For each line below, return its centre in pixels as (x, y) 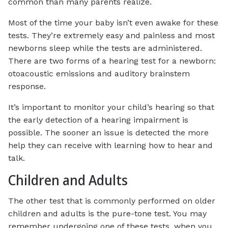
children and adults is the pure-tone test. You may (107, 213)
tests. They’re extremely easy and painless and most (111, 36)
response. (27, 87)
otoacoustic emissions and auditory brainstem (99, 74)
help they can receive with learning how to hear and (110, 146)
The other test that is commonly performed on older (112, 201)
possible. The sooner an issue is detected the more (108, 133)
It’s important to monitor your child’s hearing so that (111, 107)
